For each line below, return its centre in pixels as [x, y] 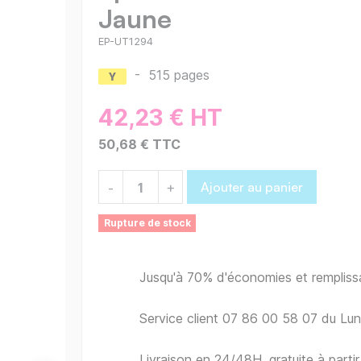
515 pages [179, 75]
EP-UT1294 [126, 42]
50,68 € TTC [139, 145]
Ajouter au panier [252, 187]
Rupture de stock [147, 223]
